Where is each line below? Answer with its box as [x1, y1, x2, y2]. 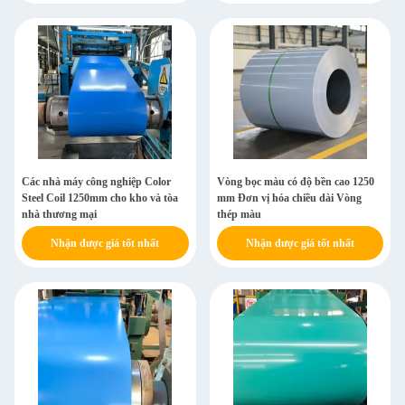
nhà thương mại [22, 208, 97, 221]
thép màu [216, 208, 261, 221]
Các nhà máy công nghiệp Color [22, 175, 171, 188]
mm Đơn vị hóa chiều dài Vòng [216, 192, 362, 204]
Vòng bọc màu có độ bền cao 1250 [216, 175, 374, 188]
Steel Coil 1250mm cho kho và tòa [22, 192, 178, 204]
